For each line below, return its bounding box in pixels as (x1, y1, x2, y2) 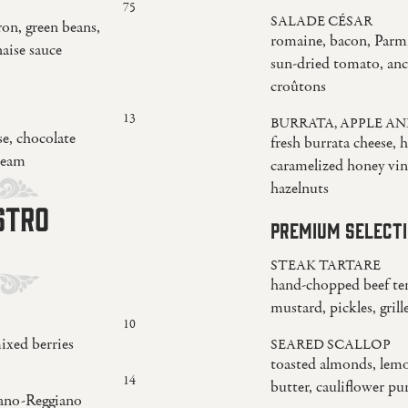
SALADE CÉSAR (270, 11, 372, 32)
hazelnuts (270, 177, 329, 200)
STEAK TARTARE (270, 255, 381, 276)
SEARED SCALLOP (270, 334, 391, 355)
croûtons (270, 75, 326, 98)
